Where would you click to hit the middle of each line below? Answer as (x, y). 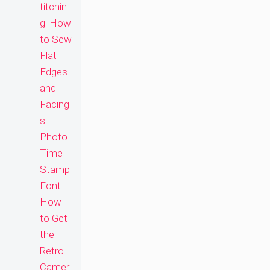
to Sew (56, 39)
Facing (55, 105)
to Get (54, 218)
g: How (55, 23)
